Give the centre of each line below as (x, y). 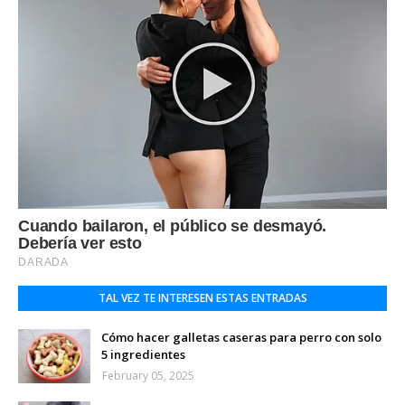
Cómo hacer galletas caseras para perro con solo (241, 338)
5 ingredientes (143, 355)
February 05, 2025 (148, 376)
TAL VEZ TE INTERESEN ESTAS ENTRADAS (202, 298)
